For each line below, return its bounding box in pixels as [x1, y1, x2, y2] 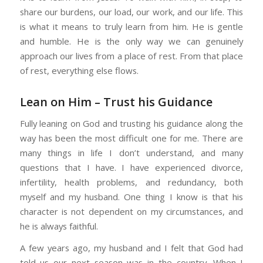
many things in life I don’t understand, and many [19, 146, 244, 159]
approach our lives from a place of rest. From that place [19, 49, 244, 62]
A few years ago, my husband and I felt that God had [19, 242, 244, 254]
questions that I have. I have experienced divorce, [19, 161, 244, 173]
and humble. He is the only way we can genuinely [19, 35, 244, 47]
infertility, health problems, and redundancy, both [19, 176, 244, 188]
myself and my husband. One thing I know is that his [19, 190, 244, 203]
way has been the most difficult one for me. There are [19, 131, 244, 144]
